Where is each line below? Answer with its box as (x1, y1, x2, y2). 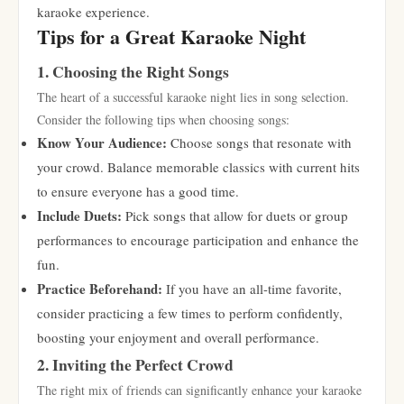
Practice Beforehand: (37, 279, 162, 298)
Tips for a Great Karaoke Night (37, 22, 306, 51)
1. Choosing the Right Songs (37, 60, 229, 83)
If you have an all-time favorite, (162, 280, 342, 298)
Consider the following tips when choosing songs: (37, 111, 289, 128)
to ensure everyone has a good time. (37, 182, 239, 200)
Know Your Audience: (37, 133, 167, 152)
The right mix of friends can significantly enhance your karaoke (37, 381, 362, 399)
